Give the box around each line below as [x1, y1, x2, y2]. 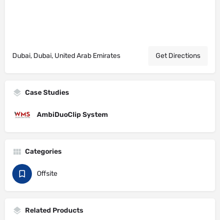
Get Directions [156, 52, 200, 60]
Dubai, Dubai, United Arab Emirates [12, 52, 120, 60]
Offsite [37, 169, 57, 178]
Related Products [25, 206, 83, 215]
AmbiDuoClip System [37, 110, 108, 119]
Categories [25, 147, 62, 156]
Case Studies [25, 88, 69, 97]
